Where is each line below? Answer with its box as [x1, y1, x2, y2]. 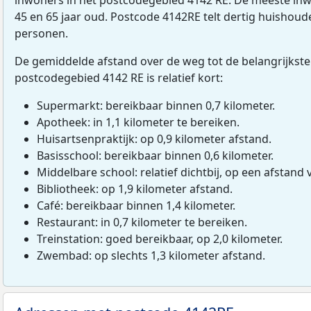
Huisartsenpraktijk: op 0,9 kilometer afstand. [37, 131, 271, 146]
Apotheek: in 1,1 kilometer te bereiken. [37, 114, 239, 130]
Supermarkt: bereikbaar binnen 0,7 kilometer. [37, 97, 275, 113]
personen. [15, 25, 68, 41]
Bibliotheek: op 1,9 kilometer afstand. [37, 180, 233, 196]
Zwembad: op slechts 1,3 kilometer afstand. [37, 247, 265, 263]
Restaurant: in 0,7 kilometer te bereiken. [37, 214, 247, 230]
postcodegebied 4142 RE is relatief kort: [15, 69, 223, 85]
